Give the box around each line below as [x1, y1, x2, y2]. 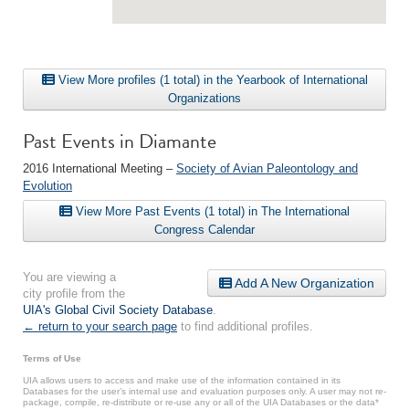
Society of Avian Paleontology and [176, 162, 358, 175]
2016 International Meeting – [23, 162, 176, 175]
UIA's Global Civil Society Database [23, 303, 213, 317]
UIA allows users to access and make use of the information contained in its [23, 375, 341, 385]
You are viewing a [23, 270, 116, 284]
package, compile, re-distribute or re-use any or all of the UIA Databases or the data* [23, 397, 379, 407]
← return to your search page [23, 320, 177, 333]
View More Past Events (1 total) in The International [72, 204, 350, 218]
